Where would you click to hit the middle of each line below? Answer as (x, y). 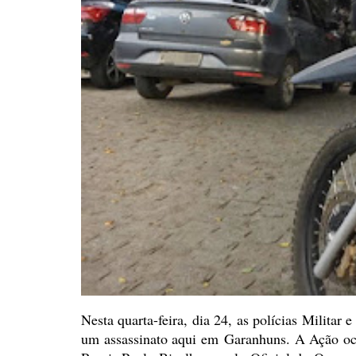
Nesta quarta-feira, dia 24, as (165, 320)
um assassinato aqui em (153, 339)
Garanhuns (255, 339)
